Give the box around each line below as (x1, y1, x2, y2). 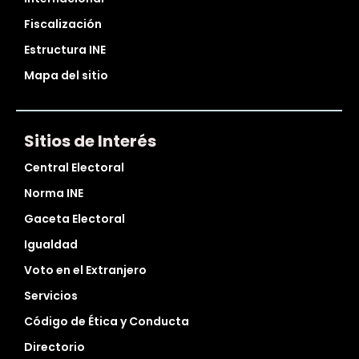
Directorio (24, 339, 85, 356)
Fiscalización (24, 16, 102, 33)
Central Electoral (24, 159, 124, 176)
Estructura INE (24, 42, 106, 58)
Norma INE (24, 185, 83, 202)
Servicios (24, 288, 78, 305)
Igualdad (24, 236, 78, 253)
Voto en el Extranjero (24, 262, 147, 279)
